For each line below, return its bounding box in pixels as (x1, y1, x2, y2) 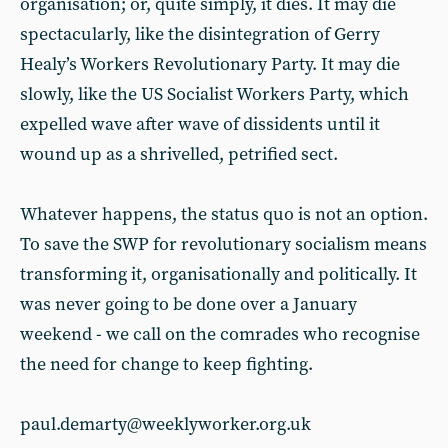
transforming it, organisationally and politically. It (20, 263, 417, 286)
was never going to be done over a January (20, 293, 357, 316)
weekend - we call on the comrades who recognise (20, 323, 420, 346)
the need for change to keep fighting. (20, 353, 313, 376)
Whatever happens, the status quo (20, 203, 294, 226)
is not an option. (298, 203, 428, 226)
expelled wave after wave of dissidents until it (20, 113, 380, 136)
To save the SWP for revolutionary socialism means (20, 233, 427, 256)
